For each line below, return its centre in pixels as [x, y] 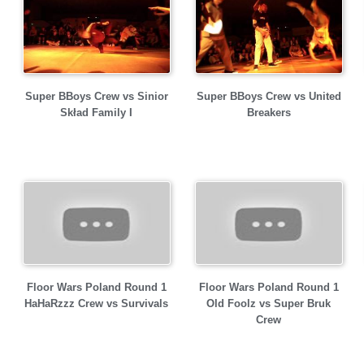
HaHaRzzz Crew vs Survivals [96, 303]
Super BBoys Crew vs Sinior [96, 96]
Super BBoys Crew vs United [269, 96]
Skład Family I [96, 113]
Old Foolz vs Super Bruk [269, 303]
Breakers [269, 113]
